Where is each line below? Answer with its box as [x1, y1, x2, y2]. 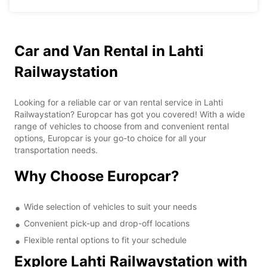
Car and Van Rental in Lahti [14, 42, 204, 60]
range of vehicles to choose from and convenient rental [14, 120, 229, 131]
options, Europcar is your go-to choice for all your [14, 132, 206, 143]
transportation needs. [14, 144, 98, 155]
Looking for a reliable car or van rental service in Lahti [14, 97, 223, 107]
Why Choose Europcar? [14, 167, 179, 185]
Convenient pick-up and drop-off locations [24, 218, 190, 228]
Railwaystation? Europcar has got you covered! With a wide [14, 108, 245, 119]
